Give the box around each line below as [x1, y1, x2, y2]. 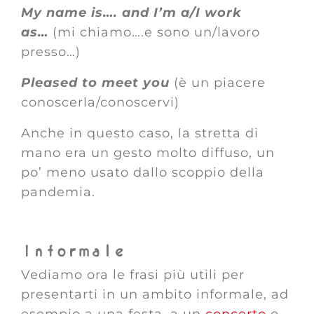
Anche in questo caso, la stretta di [21, 125, 259, 141]
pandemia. [21, 184, 100, 200]
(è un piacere [174, 75, 266, 90]
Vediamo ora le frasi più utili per [21, 267, 245, 282]
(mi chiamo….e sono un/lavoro [53, 25, 260, 40]
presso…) [21, 44, 81, 60]
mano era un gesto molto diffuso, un [21, 145, 275, 161]
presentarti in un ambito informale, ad [21, 287, 289, 302]
